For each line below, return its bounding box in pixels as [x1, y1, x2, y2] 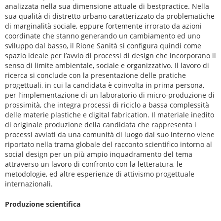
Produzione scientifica [5, 199, 80, 209]
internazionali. [5, 179, 53, 188]
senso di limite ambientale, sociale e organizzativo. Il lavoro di [5, 61, 209, 70]
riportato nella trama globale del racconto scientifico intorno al [5, 140, 212, 149]
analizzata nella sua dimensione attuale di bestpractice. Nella [5, 1, 209, 11]
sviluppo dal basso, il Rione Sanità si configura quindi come [5, 41, 201, 50]
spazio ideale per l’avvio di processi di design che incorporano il [5, 51, 216, 60]
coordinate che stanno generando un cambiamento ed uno [5, 31, 200, 40]
